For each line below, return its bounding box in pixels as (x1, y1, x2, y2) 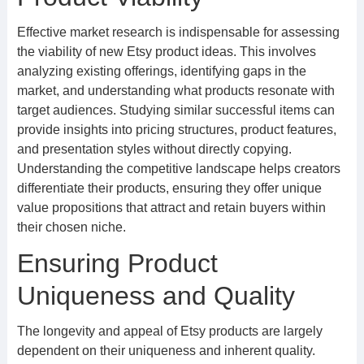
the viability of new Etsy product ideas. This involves (16, 45, 316, 58)
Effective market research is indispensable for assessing (16, 25, 340, 39)
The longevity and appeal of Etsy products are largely (16, 324, 323, 338)
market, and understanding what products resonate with (16, 84, 335, 97)
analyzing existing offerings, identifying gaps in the (16, 64, 306, 78)
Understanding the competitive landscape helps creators (16, 162, 340, 175)
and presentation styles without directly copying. (16, 142, 292, 156)
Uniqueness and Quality (16, 281, 295, 310)
